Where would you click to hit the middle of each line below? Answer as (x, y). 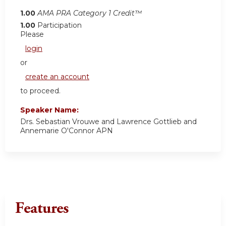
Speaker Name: (50, 110)
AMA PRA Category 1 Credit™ (90, 13)
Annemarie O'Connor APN (67, 130)
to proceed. (40, 91)
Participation (60, 25)
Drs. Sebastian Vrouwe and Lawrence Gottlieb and (108, 121)
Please (32, 34)
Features (42, 208)
